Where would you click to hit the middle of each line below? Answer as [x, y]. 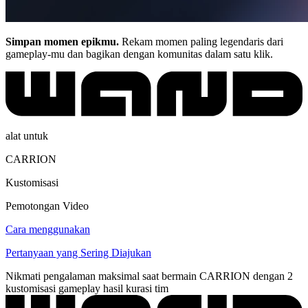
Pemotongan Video [47, 206]
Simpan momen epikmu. [62, 41]
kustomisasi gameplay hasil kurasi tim [87, 288]
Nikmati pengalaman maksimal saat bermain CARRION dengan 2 [149, 276]
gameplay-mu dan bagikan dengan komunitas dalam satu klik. [139, 54]
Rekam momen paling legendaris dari [201, 41]
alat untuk [27, 135]
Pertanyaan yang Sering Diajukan [78, 252]
